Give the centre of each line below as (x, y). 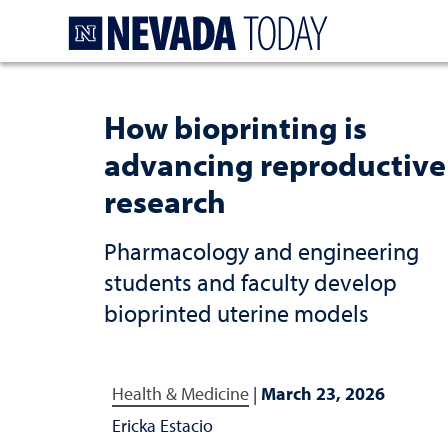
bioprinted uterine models (236, 313)
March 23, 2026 (323, 393)
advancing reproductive (275, 164)
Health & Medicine (180, 393)
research (165, 201)
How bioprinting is (235, 127)
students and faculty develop (250, 282)
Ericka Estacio (162, 425)
